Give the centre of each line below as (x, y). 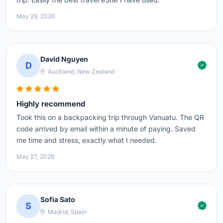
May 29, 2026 (36, 16)
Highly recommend (51, 104)
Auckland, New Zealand (80, 72)
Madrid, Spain (66, 212)
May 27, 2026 (35, 156)
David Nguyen (64, 59)
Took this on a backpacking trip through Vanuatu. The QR (110, 117)
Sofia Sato (58, 200)
